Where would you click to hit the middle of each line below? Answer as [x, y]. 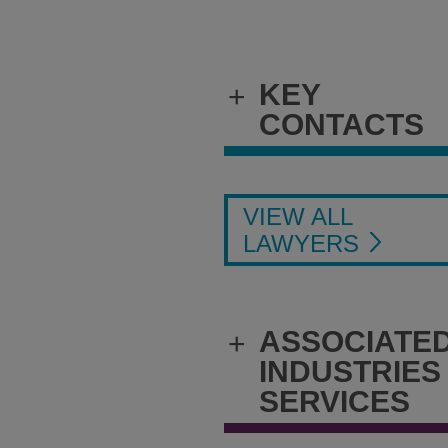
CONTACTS [341, 124]
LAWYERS [304, 243]
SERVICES [334, 401]
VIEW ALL [298, 216]
